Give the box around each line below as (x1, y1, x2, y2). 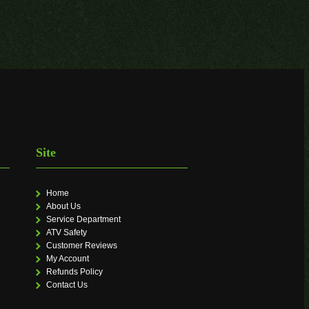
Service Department (46, 215, 121, 225)
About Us (46, 201, 81, 212)
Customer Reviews (46, 241, 117, 251)
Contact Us (46, 280, 88, 290)
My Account (46, 254, 89, 264)
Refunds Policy (46, 267, 103, 277)
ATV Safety (46, 228, 87, 238)
